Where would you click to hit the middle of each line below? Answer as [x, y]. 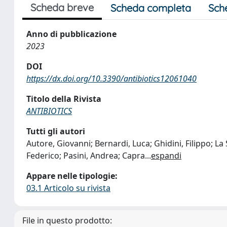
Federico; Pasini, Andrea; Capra [86, 156]
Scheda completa [151, 8]
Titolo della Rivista [64, 99]
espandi [166, 156]
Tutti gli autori [56, 131]
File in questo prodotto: [67, 220]
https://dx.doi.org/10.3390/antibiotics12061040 [111, 79]
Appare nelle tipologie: [72, 176]
